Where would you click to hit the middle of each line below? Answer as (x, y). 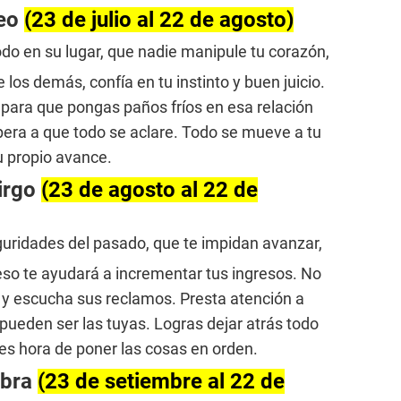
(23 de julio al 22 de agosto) (159, 19)
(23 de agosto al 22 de (149, 189)
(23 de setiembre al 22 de (161, 381)
